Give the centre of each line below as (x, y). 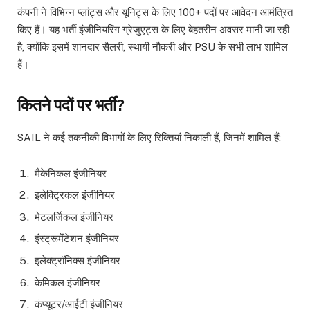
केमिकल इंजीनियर (67, 282)
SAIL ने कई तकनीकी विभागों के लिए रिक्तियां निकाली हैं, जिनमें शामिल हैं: (149, 137)
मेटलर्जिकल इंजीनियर (74, 217)
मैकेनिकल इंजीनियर (71, 173)
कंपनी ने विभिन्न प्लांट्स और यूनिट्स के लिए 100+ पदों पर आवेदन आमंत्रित (155, 12)
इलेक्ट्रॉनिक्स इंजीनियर (77, 261)
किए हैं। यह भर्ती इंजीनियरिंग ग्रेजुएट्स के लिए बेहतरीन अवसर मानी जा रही (153, 30)
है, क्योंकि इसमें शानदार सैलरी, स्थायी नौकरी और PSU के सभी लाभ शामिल (153, 47)
